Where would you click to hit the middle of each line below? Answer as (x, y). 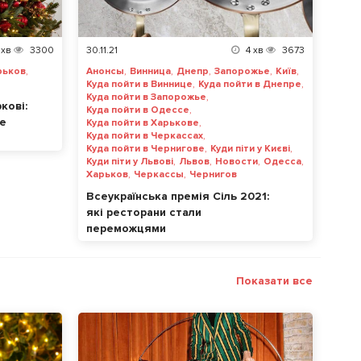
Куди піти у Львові (130, 162)
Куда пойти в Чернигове (145, 149)
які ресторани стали (144, 213)
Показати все (274, 281)
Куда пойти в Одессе (138, 110)
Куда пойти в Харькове (143, 123)
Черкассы (159, 175)
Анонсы (105, 72)
